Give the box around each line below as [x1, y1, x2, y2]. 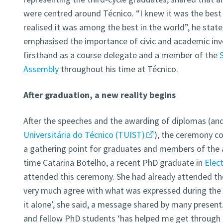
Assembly [23, 63, 59, 75]
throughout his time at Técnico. [58, 63, 178, 75]
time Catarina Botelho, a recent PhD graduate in [23, 157, 205, 169]
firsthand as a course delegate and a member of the [23, 49, 220, 61]
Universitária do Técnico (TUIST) [23, 129, 145, 141]
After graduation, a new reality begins [23, 89, 176, 101]
